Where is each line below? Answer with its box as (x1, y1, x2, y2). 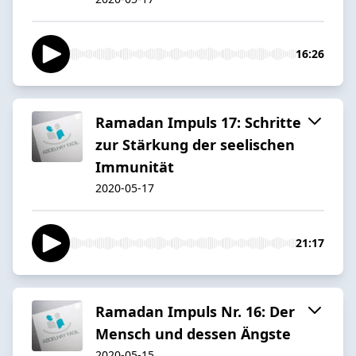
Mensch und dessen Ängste (95, 323, 291, 343)
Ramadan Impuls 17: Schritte (95, 112, 301, 132)
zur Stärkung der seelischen (95, 134, 295, 154)
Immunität (95, 157, 174, 176)
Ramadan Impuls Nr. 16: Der (95, 301, 295, 321)
